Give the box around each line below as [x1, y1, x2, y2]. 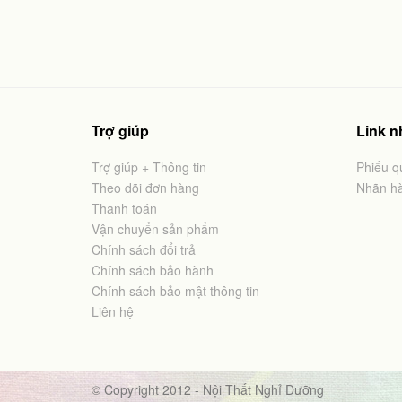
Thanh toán [92, 199, 157, 217]
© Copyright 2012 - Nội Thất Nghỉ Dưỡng [92, 380, 324, 398]
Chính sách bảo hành [92, 261, 214, 279]
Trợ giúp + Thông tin [92, 158, 206, 176]
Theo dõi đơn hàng [92, 179, 199, 197]
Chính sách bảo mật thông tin [92, 282, 259, 300]
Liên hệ [92, 302, 134, 320]
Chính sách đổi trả [92, 240, 196, 258]
